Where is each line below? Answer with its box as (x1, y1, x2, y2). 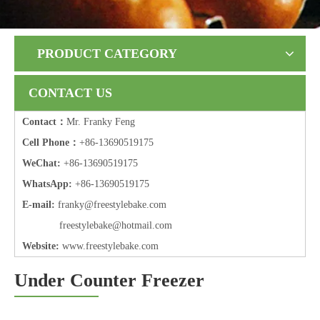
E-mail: (22, 199, 55, 210)
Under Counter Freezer (14, 270, 204, 291)
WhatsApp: (22, 179, 72, 189)
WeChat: (22, 158, 61, 169)
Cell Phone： (22, 137, 79, 148)
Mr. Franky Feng (66, 116, 135, 127)
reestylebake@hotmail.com (63, 220, 172, 231)
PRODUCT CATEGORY (37, 46, 177, 61)
